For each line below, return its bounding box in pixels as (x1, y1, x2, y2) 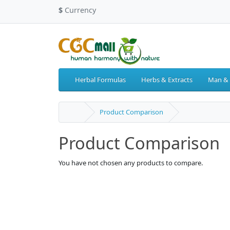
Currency (65, 5, 96, 15)
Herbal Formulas (75, 75, 126, 85)
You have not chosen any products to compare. (59, 158, 203, 168)
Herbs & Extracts (141, 75, 193, 85)
